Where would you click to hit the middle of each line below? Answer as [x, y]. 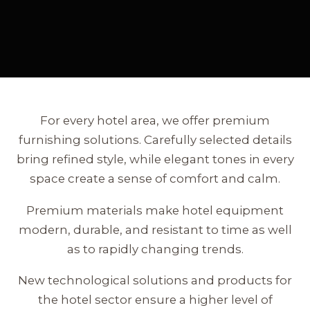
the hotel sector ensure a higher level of [155, 300]
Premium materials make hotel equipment [155, 210]
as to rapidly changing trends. [155, 249]
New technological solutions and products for [155, 281]
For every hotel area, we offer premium [155, 120]
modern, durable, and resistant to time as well [155, 229]
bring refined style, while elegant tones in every [155, 159]
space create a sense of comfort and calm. [155, 179]
